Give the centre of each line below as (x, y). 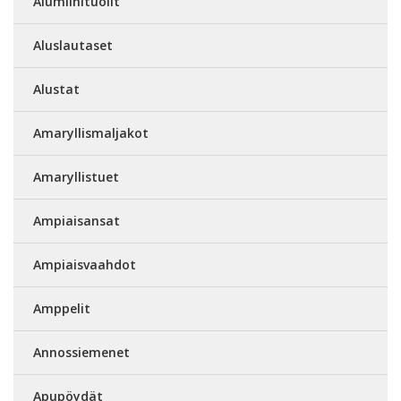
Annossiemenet (81, 353)
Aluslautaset (73, 46)
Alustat (56, 90)
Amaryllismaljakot (91, 133)
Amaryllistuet (76, 177)
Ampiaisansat (77, 221)
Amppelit (62, 309)
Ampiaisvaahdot (85, 265)
